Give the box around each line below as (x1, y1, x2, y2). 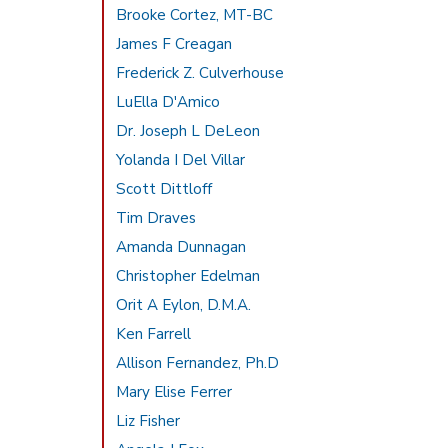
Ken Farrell (116, 324, 192, 344)
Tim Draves (116, 208, 197, 228)
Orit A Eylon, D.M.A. (116, 295, 252, 315)
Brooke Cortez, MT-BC (116, 5, 274, 25)
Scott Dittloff (116, 179, 213, 199)
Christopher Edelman (116, 266, 261, 286)
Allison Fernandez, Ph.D (116, 353, 280, 373)
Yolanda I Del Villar (116, 150, 246, 170)
